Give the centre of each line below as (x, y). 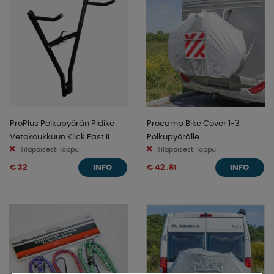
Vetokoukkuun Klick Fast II (60, 137)
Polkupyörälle (173, 137)
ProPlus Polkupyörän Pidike (62, 123)
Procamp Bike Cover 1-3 (193, 123)
